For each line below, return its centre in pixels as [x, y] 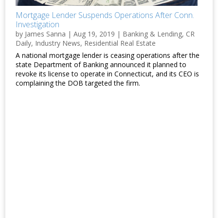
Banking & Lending [153, 34]
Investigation [38, 25]
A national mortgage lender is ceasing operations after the [108, 55]
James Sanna [45, 34]
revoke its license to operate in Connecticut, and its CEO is [108, 74]
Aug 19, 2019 [94, 34]
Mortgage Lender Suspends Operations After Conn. [105, 15]
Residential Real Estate [120, 43]
